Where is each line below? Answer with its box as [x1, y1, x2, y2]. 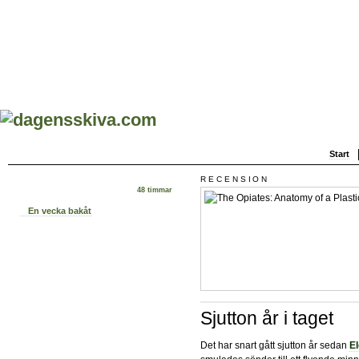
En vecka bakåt [28, 206, 91, 216]
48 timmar [137, 186, 172, 195]
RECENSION [200, 174, 270, 184]
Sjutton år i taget [200, 308, 333, 329]
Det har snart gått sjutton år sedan [200, 339, 349, 351]
